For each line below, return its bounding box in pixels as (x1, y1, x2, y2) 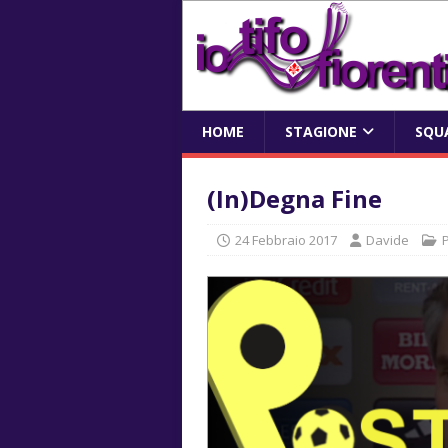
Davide (366, 231, 409, 249)
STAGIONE (285, 122, 357, 141)
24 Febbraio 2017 (235, 231, 337, 249)
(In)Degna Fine (207, 182, 382, 215)
